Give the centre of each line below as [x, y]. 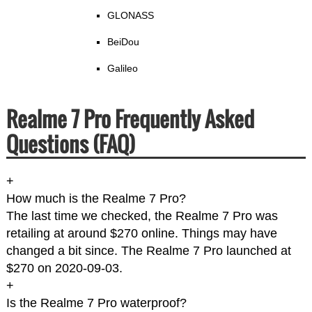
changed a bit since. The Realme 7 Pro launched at [148, 251]
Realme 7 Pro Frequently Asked [130, 119]
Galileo [122, 69]
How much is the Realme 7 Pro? [96, 199]
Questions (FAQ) [70, 144]
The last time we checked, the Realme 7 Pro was [142, 216]
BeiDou [123, 42]
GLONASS [130, 16]
